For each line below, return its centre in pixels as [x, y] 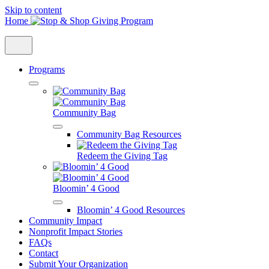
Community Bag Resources [129, 134]
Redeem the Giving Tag [122, 156]
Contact [44, 253]
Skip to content [33, 10]
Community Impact [65, 221]
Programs [47, 69]
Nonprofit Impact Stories [76, 231]
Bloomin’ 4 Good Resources [131, 210]
